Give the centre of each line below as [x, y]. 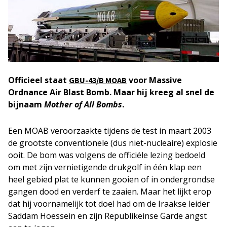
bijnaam [26, 104]
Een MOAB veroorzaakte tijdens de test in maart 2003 [110, 131]
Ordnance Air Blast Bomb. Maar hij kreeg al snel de [111, 92]
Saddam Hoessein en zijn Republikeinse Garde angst [107, 216]
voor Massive [154, 80]
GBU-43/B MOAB [98, 80]
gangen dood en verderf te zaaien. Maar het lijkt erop [110, 192]
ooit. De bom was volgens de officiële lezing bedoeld [107, 155]
